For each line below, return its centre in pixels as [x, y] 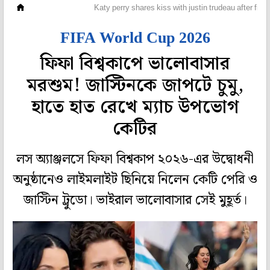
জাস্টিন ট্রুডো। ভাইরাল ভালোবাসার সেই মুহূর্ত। [135, 201]
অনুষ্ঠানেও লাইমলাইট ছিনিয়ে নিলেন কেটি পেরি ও [135, 180]
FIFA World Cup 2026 [135, 38]
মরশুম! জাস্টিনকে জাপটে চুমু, [135, 86]
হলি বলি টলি [59, 8]
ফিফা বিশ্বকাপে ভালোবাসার [135, 64]
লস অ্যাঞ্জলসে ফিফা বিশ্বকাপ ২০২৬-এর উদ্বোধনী [135, 160]
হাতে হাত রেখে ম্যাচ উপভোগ [135, 107]
